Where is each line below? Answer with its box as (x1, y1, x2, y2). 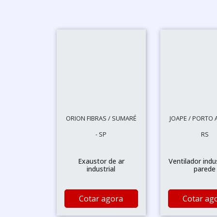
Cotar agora (79, 193, 124, 204)
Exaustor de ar (77, 156, 124, 166)
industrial (87, 164, 116, 173)
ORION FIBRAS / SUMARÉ (65, 114, 137, 123)
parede (194, 164, 216, 173)
